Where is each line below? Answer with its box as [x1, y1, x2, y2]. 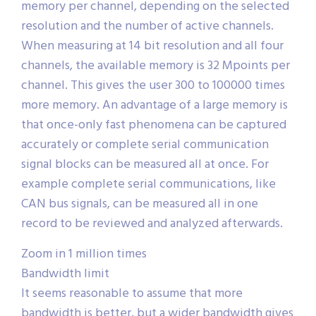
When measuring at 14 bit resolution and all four [21, 36, 284, 57]
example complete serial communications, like [21, 174, 276, 195]
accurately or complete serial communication [21, 135, 269, 156]
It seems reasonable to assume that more [21, 284, 243, 305]
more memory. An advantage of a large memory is [21, 95, 288, 116]
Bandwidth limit [21, 264, 109, 285]
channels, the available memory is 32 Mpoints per [21, 56, 290, 77]
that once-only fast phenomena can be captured [21, 115, 286, 136]
